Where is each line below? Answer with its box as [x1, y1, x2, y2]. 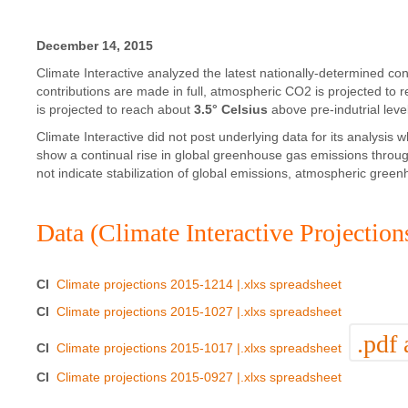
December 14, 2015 [36, 37, 153, 53]
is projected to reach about [36, 101, 194, 117]
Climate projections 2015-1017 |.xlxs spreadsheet [56, 340, 342, 355]
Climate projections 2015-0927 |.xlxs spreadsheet [56, 369, 342, 384]
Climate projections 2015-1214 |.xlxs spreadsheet [56, 276, 342, 291]
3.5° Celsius [194, 101, 268, 117]
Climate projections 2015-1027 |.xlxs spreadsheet [56, 303, 342, 319]
